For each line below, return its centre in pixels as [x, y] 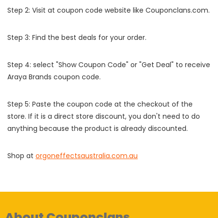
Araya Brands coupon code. [54, 77]
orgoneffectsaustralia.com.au [87, 156]
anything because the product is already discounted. [98, 128]
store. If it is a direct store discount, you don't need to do [104, 116]
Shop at [21, 156]
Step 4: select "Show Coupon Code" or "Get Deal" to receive [109, 65]
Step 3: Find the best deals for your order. [77, 37]
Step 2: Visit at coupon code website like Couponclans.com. [109, 10]
